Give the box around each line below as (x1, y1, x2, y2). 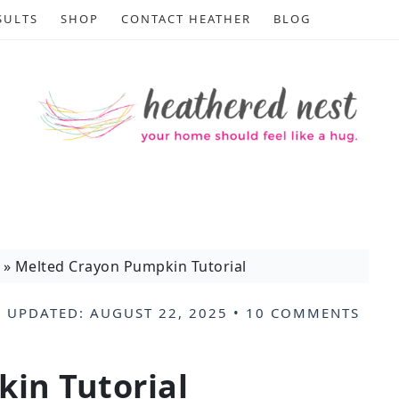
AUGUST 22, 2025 (90, 304, 228, 322)
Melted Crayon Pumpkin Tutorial (14, 256, 247, 276)
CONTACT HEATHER (121, 11, 251, 27)
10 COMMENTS (246, 304, 360, 322)
